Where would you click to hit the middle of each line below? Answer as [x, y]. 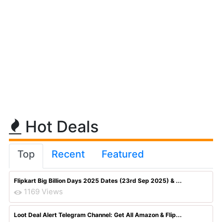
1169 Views [43, 192]
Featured [123, 154]
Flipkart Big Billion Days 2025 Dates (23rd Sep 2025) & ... [98, 181]
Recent [68, 154]
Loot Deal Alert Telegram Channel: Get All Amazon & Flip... [98, 215]
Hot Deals [60, 127]
